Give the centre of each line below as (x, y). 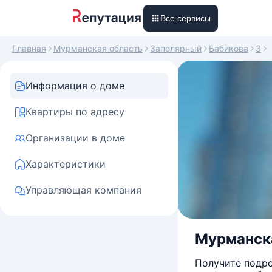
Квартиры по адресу (75, 112)
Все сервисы (185, 18)
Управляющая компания (83, 190)
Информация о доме (75, 86)
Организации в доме (75, 138)
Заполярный (176, 48)
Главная (29, 48)
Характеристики (66, 164)
